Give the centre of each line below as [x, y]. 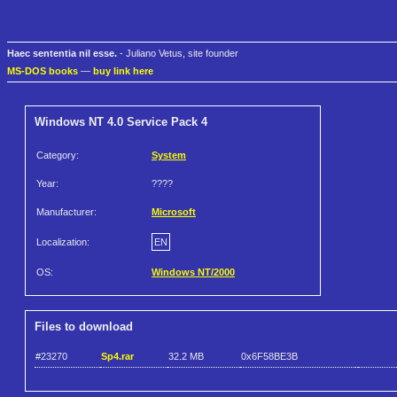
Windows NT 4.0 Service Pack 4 [121, 122]
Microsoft [174, 212]
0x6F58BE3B [269, 356]
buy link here [123, 71]
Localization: [63, 242]
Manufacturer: [66, 212]
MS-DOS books [43, 71]
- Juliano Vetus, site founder [178, 54]
